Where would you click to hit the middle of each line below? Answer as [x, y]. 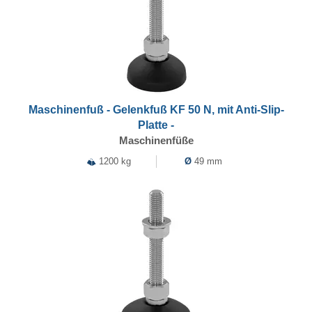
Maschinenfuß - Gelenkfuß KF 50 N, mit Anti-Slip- [156, 110]
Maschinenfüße [156, 140]
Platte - [156, 125]
